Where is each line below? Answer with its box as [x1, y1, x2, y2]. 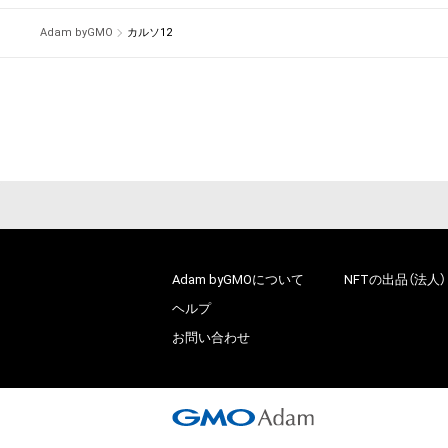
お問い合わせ [172, 330, 250, 346]
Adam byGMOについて [172, 272, 304, 288]
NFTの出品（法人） [344, 272, 446, 288]
